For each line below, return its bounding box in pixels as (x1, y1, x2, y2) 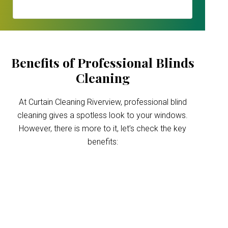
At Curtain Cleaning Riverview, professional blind (18, 97, 187, 107)
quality (81, 191, 124, 208)
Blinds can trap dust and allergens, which (28, 214, 177, 223)
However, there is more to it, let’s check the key (19, 124, 187, 133)
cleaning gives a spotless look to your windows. (17, 110, 188, 120)
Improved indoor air (42, 176, 164, 192)
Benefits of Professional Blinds (11, 54, 194, 71)
